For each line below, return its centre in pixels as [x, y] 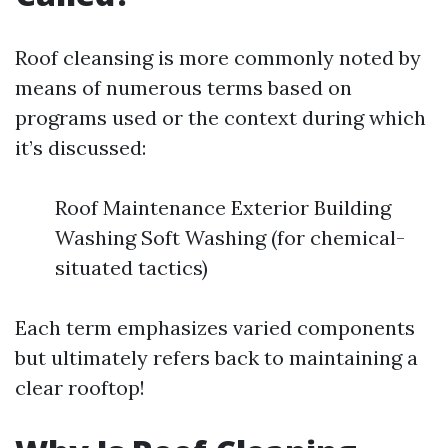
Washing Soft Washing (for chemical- [230, 237]
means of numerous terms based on [183, 87]
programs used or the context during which [220, 117]
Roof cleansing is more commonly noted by [218, 57]
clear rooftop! [80, 387]
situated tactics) [131, 267]
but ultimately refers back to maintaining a [216, 357]
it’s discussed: [80, 147]
